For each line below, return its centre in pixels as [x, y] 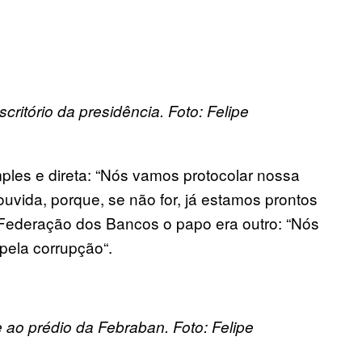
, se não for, [143, 199]
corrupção [68, 247]
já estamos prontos [251, 199]
